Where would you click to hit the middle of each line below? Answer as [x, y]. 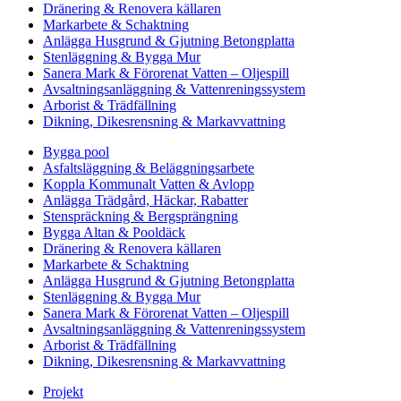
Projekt [63, 391]
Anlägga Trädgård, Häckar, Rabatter [145, 200]
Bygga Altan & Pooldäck [114, 232]
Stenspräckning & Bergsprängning [141, 216]
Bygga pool [76, 151]
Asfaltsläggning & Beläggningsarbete [149, 167]
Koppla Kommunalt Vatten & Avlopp [149, 183]
